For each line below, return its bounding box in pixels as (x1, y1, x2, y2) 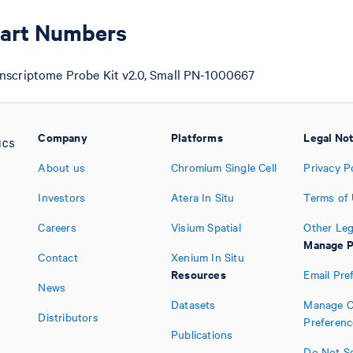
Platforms (170, 128, 223, 145)
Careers (38, 219, 76, 235)
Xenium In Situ (170, 249, 244, 265)
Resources (170, 266, 226, 282)
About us (38, 159, 86, 175)
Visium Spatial (170, 219, 241, 235)
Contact (38, 249, 78, 265)
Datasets (170, 296, 216, 312)
